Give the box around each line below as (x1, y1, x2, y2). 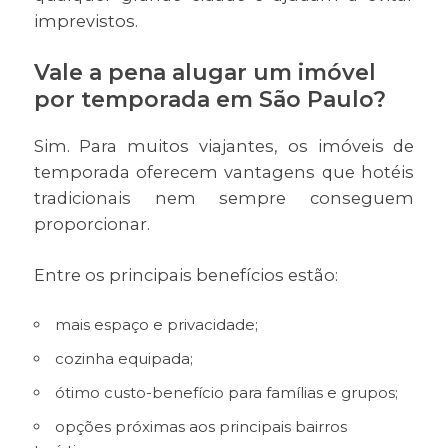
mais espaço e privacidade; (54, 315, 258, 335)
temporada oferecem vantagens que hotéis (33, 162, 415, 183)
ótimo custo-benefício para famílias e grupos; (54, 383, 398, 403)
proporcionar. (33, 214, 150, 235)
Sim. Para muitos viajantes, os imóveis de (33, 136, 415, 157)
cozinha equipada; (54, 349, 193, 369)
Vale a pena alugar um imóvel (33, 59, 376, 87)
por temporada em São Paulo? (33, 86, 386, 114)
